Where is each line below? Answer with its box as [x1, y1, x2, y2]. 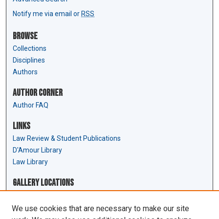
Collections [13, 44, 47, 52]
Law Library [13, 157, 48, 166]
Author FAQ [13, 101, 49, 109]
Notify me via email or [13, 9, 82, 18]
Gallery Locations [13, 176, 74, 189]
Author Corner [13, 87, 63, 99]
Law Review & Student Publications [13, 134, 121, 142]
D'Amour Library [13, 146, 63, 154]
